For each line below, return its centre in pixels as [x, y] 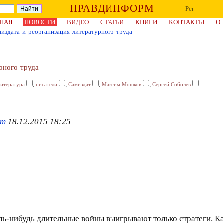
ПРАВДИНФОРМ [112, 8]
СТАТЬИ [112, 22]
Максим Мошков [121, 84]
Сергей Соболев [171, 84]
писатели [47, 84]
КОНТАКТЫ [186, 22]
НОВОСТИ [40, 22]
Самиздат [79, 84]
